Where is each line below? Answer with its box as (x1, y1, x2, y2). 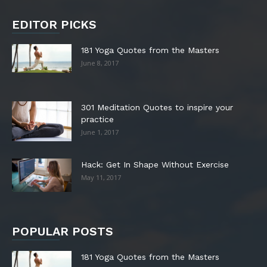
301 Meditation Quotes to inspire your (81, 102, 233, 112)
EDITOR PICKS (12, 17, 97, 32)
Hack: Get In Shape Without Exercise (81, 159, 229, 169)
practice (81, 114, 114, 124)
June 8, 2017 (81, 58, 119, 67)
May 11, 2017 (81, 172, 121, 182)
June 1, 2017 (81, 127, 119, 136)
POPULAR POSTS (12, 223, 113, 238)
